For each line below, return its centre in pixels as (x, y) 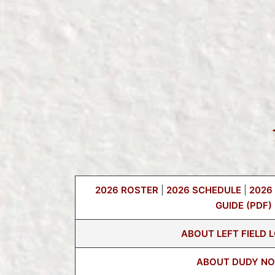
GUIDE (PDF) (244, 206)
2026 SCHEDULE (203, 190)
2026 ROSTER (126, 190)
